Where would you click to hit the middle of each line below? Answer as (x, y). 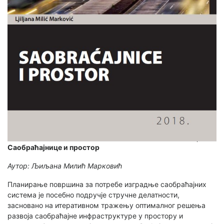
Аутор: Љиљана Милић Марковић (65, 165)
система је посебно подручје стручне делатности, (93, 194)
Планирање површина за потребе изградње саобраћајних (107, 184)
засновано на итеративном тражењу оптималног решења (106, 205)
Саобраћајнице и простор (53, 147)
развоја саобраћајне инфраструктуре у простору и (95, 215)
